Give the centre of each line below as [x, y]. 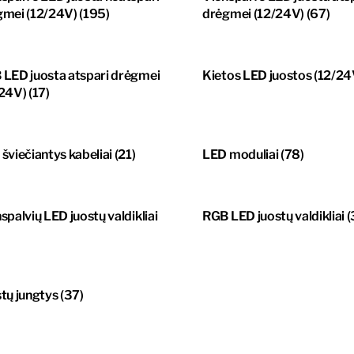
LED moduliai [241, 155]
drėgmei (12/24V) [254, 14]
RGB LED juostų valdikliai [275, 217]
